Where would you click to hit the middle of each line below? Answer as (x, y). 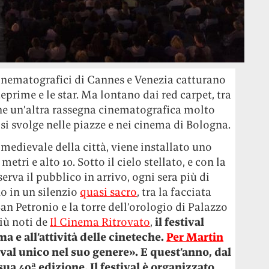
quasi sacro (109, 192)
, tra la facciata (174, 192)
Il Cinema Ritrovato (100, 222)
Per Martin (195, 237)
